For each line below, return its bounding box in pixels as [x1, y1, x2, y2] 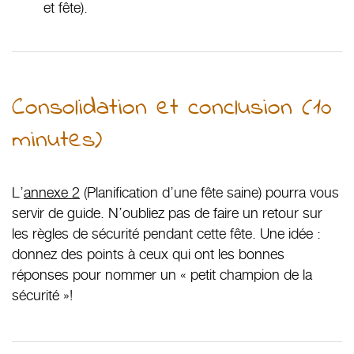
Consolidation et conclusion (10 [12, 89, 332, 127]
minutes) [12, 122, 102, 160]
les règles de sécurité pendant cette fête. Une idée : [12, 224, 321, 242]
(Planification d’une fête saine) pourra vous [80, 183, 339, 201]
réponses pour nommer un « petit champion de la [12, 265, 312, 283]
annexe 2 [24, 183, 80, 201]
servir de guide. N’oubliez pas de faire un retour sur [12, 204, 322, 221]
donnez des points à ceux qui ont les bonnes [12, 245, 284, 262]
